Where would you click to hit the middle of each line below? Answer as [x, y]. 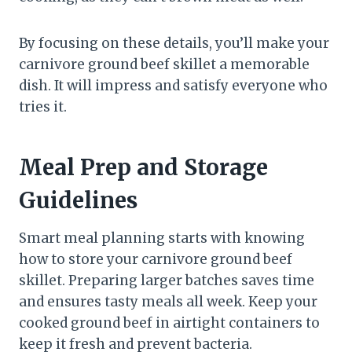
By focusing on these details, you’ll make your [174, 43]
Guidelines [78, 200]
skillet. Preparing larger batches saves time [167, 280]
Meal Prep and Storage [143, 167]
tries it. [43, 106]
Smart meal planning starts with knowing [162, 238]
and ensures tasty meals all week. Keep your [168, 301]
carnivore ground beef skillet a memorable [164, 64]
